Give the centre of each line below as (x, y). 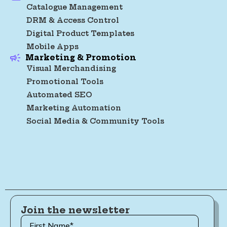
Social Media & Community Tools (95, 121)
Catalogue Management (74, 7)
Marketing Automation (74, 108)
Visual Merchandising (71, 68)
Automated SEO (59, 94)
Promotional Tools (65, 81)
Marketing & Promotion (81, 57)
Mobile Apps (52, 46)
